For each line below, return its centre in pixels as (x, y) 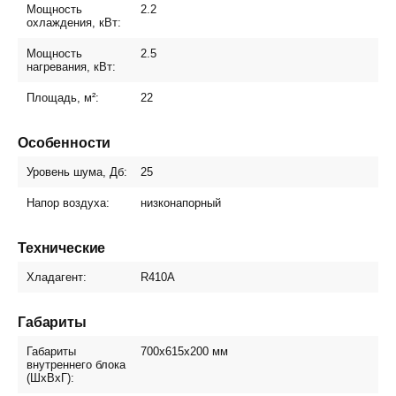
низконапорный (181, 203)
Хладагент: (57, 277)
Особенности (65, 143)
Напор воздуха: (68, 203)
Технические (62, 248)
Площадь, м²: (63, 98)
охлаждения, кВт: (74, 23)
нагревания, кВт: (71, 67)
